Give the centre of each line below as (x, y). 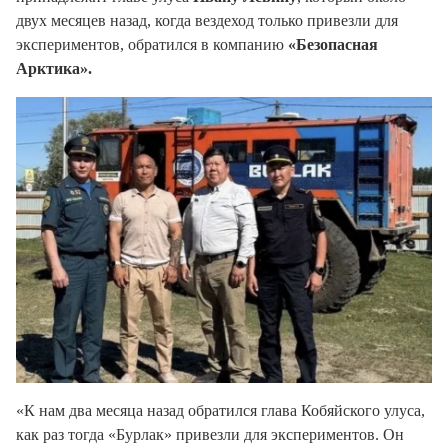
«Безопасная (333, 45)
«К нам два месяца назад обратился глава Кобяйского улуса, (220, 411)
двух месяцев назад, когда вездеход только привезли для (207, 21)
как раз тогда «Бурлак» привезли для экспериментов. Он (210, 435)
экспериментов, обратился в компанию (152, 45)
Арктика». (54, 69)
